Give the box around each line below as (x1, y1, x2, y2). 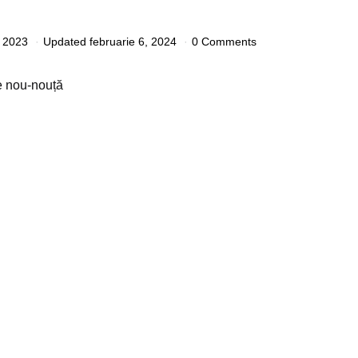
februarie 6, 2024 (89, 34, 177, 48)
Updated (43, 34, 86, 48)
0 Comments (192, 34, 257, 48)
